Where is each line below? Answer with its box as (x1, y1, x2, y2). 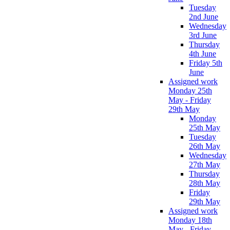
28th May (189, 178, 220, 187)
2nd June (189, 12, 218, 21)
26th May (189, 141, 220, 150)
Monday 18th (168, 215, 212, 224)
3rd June (189, 30, 217, 40)
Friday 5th (189, 58, 222, 67)
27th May (189, 160, 220, 169)
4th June (189, 49, 216, 58)
